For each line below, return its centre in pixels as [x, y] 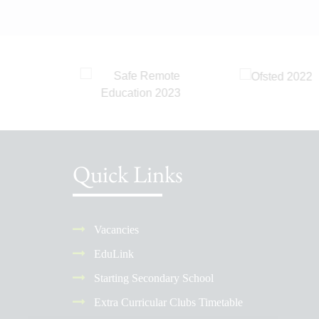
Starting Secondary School [152, 278]
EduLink [113, 254]
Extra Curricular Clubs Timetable [167, 302]
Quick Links [128, 174]
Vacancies [115, 230]
